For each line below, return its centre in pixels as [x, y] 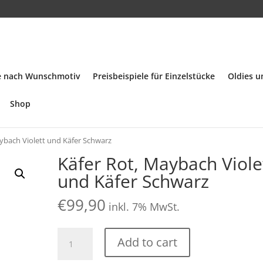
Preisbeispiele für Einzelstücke [154, 76]
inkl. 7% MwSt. [144, 206]
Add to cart [148, 242]
